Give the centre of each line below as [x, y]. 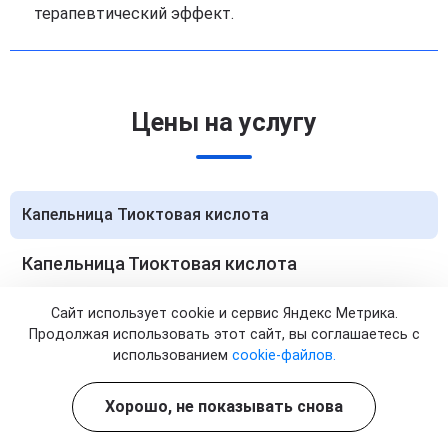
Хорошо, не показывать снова [224, 406]
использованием [172, 355]
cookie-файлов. [283, 355]
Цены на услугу [224, 122]
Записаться [224, 351]
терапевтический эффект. [134, 13]
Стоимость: [62, 320]
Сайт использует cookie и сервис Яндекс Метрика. [224, 313]
